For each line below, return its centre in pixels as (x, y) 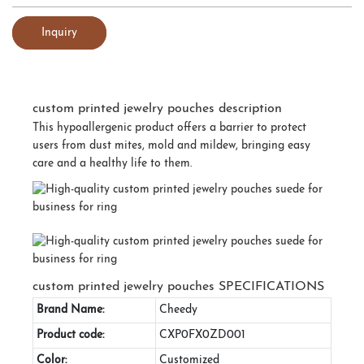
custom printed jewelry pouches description (157, 108)
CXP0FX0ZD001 (202, 335)
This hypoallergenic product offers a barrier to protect (169, 128)
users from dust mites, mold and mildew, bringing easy (171, 145)
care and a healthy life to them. (112, 163)
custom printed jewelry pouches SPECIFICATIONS (178, 286)
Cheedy (178, 310)
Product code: (70, 335)
